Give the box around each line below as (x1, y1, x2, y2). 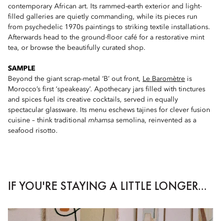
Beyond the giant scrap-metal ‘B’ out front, (8, 75, 143, 82)
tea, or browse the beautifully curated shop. (8, 44, 146, 51)
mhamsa (88, 117, 116, 124)
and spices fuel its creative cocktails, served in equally (8, 96, 178, 103)
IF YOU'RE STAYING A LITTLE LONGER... (8, 178, 207, 193)
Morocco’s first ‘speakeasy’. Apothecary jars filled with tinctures (8, 86, 205, 93)
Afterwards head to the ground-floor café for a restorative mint (8, 34, 204, 41)
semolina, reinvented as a (116, 117, 196, 124)
